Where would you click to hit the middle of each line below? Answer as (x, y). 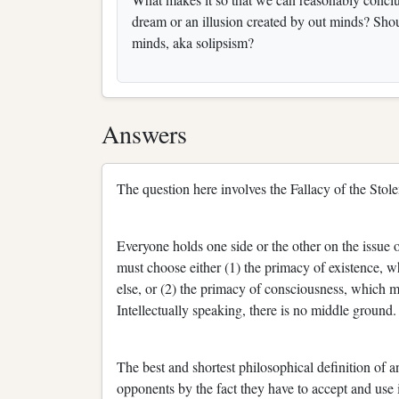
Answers (144, 133)
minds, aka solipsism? (195, 42)
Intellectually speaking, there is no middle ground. (256, 309)
